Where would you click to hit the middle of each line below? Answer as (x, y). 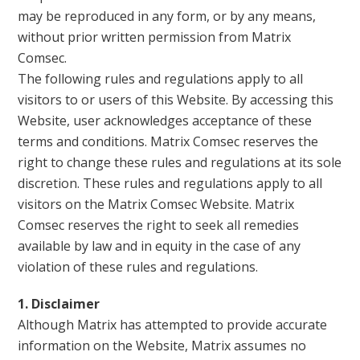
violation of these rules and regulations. (138, 267)
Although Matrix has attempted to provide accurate (173, 325)
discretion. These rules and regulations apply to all (170, 183)
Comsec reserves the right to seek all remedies (159, 225)
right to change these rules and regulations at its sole (180, 162)
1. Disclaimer (59, 304)
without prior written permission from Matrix (155, 37)
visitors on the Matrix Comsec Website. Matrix (156, 204)
